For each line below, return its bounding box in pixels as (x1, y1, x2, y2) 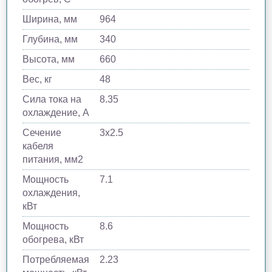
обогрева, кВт (22, 234, 84, 245)
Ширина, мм (22, 13, 77, 24)
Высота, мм (22, 53, 75, 64)
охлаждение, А (22, 107, 89, 118)
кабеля (22, 140, 53, 151)
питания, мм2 (22, 154, 83, 165)
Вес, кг (22, 73, 52, 84)
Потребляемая (22, 254, 89, 265)
